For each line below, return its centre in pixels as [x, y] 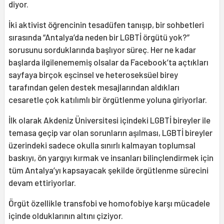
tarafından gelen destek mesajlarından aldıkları [94, 87]
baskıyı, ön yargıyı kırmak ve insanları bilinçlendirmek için [111, 158]
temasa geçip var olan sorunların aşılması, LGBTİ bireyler [110, 133]
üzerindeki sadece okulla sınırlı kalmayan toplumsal [102, 145]
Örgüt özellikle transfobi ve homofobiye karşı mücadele [109, 203]
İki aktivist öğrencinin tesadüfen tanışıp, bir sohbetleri [106, 25]
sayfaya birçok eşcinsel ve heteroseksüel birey [93, 75]
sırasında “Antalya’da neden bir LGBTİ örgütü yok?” [99, 37]
